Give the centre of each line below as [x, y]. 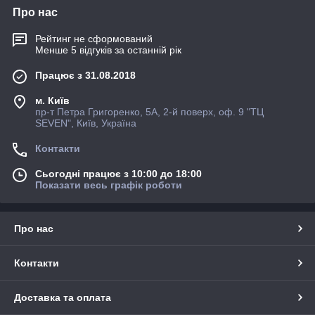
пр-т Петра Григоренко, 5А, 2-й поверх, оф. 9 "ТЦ [149, 112]
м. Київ [52, 101]
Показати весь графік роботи [109, 185]
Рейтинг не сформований [94, 39]
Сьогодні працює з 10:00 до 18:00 [118, 174]
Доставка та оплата [63, 298]
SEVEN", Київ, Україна [86, 123]
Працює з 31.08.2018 [85, 76]
